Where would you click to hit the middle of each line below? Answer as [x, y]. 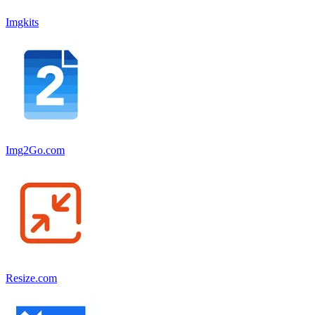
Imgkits [22, 22]
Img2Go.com [35, 150]
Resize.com [31, 278]
